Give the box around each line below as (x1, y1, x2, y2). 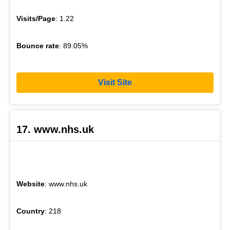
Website (16, 179, 45, 188)
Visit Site (98, 78, 132, 87)
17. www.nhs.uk (16, 123, 94, 135)
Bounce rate (16, 41, 59, 50)
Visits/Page (16, 14, 55, 23)
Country (16, 206, 45, 215)
